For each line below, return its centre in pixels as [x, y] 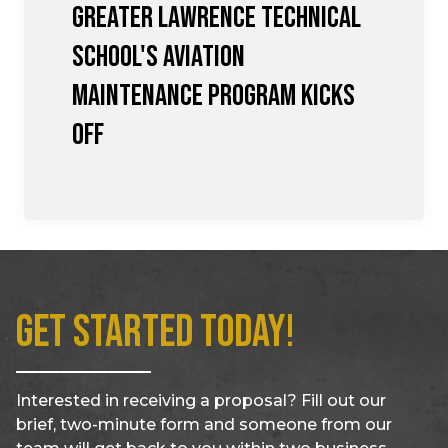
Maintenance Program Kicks [213, 96]
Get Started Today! [155, 333]
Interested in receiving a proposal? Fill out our [201, 401]
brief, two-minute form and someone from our [204, 425]
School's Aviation [158, 57]
